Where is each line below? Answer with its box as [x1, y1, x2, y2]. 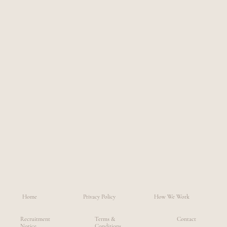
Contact [177, 215, 197, 223]
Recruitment [20, 215, 51, 223]
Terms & [94, 215, 115, 223]
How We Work [154, 193, 190, 201]
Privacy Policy [83, 193, 116, 201]
